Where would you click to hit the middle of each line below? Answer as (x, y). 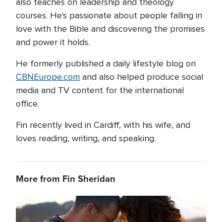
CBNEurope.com (48, 77)
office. (28, 104)
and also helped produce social (141, 77)
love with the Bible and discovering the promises (110, 29)
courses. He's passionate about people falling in (109, 15)
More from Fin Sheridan (66, 179)
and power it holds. (54, 42)
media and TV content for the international (100, 90)
